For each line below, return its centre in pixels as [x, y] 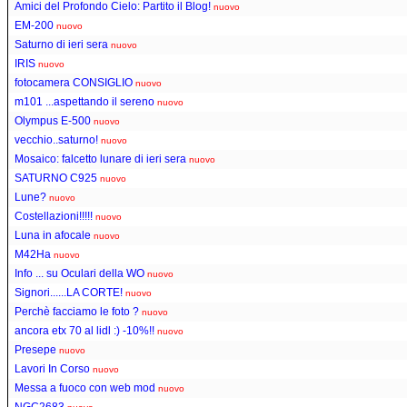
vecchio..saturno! [56, 139]
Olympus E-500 [53, 120]
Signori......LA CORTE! [69, 292]
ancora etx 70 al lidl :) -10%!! [84, 330]
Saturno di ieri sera [61, 44]
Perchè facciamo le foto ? [77, 311]
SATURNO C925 [56, 178]
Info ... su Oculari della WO [79, 273]
